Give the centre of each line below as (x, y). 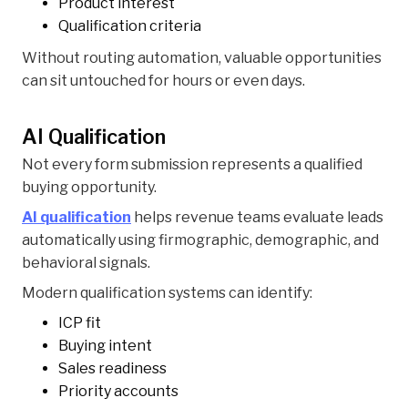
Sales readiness (112, 369)
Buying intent (105, 346)
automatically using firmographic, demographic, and (200, 240)
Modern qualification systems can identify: (167, 293)
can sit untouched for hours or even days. (163, 81)
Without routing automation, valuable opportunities (202, 58)
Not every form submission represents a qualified (192, 165)
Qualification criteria (130, 26)
